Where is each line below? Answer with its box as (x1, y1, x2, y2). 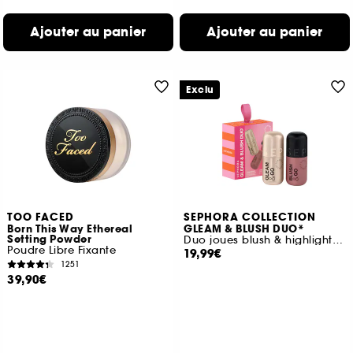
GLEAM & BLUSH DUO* (184, 222, 305, 236)
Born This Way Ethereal (7, 222, 133, 236)
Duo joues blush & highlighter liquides (332, 233, 343, 247)
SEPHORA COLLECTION (184, 210, 317, 225)
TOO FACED (7, 210, 75, 225)
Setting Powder (7, 232, 92, 247)
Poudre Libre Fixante (7, 243, 117, 257)
